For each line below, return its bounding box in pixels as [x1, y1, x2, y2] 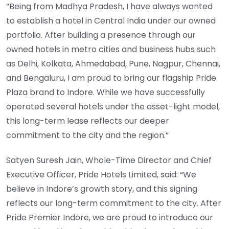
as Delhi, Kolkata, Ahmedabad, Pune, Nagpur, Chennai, [6, 58, 220, 70]
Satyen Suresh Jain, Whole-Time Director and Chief [6, 154, 212, 167]
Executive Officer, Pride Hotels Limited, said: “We [6, 169, 196, 181]
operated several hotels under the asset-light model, [6, 101, 220, 113]
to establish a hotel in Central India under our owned [6, 15, 216, 27]
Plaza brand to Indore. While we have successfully [6, 86, 205, 99]
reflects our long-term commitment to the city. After [6, 197, 221, 210]
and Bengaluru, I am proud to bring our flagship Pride [6, 72, 216, 84]
